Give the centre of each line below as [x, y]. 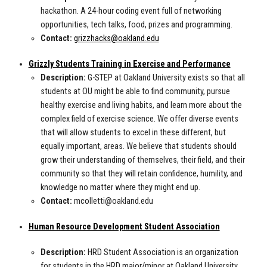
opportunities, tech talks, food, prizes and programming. [136, 25]
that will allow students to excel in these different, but [133, 133]
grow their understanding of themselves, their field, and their [142, 160]
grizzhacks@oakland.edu [116, 39]
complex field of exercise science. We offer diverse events [139, 119]
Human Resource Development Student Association [124, 227]
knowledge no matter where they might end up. [120, 188]
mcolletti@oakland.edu [113, 201]
